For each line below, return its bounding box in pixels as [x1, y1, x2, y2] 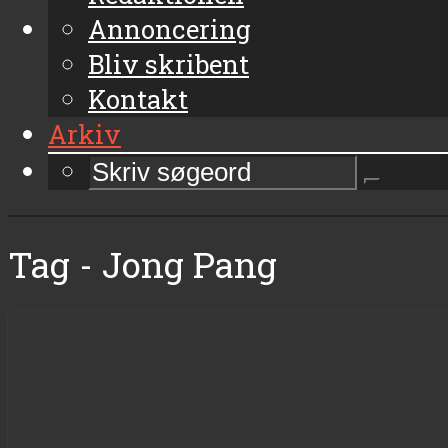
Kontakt [88, 81, 188, 116]
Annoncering [88, 11, 251, 46]
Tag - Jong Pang [8, 240, 277, 288]
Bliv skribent [88, 46, 249, 81]
